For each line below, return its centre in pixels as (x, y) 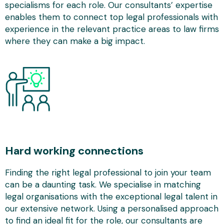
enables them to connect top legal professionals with (111, 17)
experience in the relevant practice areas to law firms (112, 29)
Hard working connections (74, 150)
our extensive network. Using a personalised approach (112, 208)
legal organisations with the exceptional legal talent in (111, 196)
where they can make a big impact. (75, 41)
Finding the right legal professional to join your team (108, 172)
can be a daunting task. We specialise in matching (103, 184)
